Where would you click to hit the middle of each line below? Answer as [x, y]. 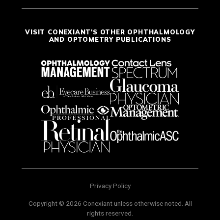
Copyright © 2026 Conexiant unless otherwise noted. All [110, 204]
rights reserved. [110, 213]
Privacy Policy [110, 186]
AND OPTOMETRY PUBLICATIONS [110, 39]
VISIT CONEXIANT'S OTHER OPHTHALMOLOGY [110, 32]
